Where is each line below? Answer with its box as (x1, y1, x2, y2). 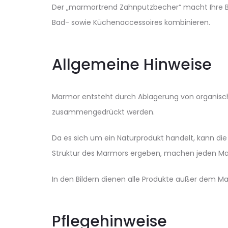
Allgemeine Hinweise (52, 54, 212, 76)
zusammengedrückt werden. (52, 107, 155, 118)
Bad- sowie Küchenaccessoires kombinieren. (52, 17, 210, 28)
